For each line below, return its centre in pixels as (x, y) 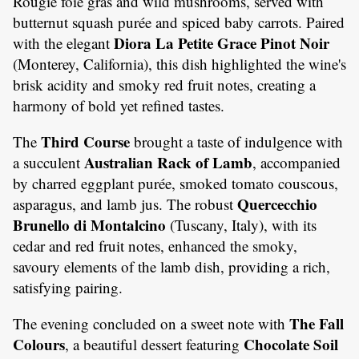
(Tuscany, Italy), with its (241, 225)
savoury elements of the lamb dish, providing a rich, (171, 266)
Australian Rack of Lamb (168, 162)
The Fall (317, 323)
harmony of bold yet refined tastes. (119, 105)
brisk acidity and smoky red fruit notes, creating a (164, 85)
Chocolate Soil (291, 344)
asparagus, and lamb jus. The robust (125, 204)
